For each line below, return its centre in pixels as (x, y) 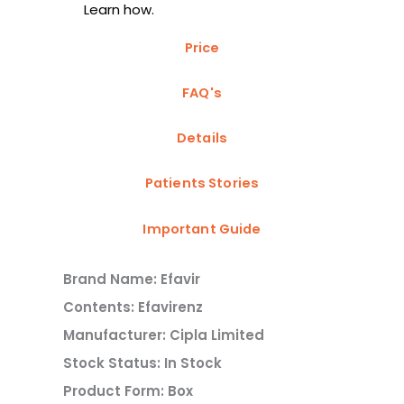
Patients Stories (202, 184)
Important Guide (202, 229)
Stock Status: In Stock (142, 363)
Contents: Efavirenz (133, 307)
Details (202, 138)
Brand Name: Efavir (132, 279)
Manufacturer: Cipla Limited (164, 335)
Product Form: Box (128, 390)
